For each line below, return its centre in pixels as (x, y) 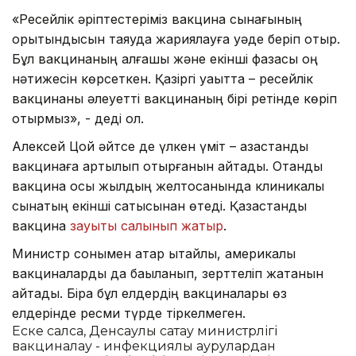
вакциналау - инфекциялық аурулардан (144, 346)
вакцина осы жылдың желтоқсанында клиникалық (168, 186)
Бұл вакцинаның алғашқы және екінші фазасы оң (165, 58)
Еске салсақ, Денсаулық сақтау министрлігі (145, 331)
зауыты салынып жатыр (147, 225)
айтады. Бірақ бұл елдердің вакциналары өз (149, 293)
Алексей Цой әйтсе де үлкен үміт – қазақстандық (160, 146)
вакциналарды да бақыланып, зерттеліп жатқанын (168, 273)
